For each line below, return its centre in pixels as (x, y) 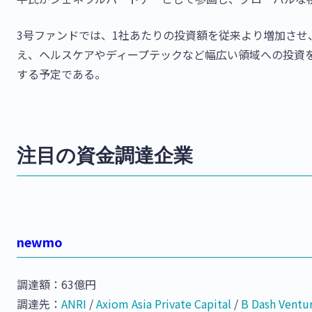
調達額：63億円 (56, 284)
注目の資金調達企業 (105, 154)
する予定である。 (61, 73)
